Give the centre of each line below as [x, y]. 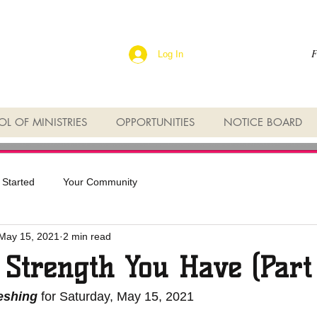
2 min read [87, 236]
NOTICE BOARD [263, 122]
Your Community [100, 181]
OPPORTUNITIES [155, 122]
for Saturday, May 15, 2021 [116, 296]
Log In [171, 54]
